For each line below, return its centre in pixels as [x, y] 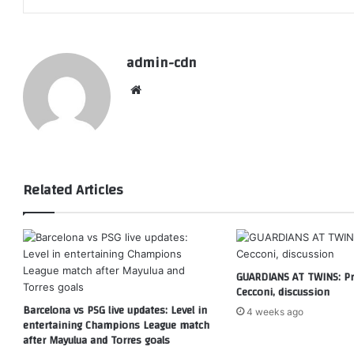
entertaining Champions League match [116, 325]
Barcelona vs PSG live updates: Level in [115, 310]
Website [167, 88]
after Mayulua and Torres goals [96, 340]
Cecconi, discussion [282, 292]
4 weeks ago [275, 311]
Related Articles [73, 190]
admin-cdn [162, 62]
